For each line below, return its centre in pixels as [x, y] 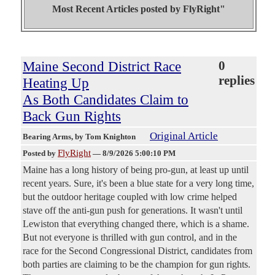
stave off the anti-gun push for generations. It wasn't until [133, 210]
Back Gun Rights [72, 116]
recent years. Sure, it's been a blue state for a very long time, [138, 183]
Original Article [184, 136]
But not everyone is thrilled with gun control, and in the [130, 237]
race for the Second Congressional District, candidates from [137, 250]
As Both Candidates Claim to [106, 99]
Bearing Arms [47, 136]
